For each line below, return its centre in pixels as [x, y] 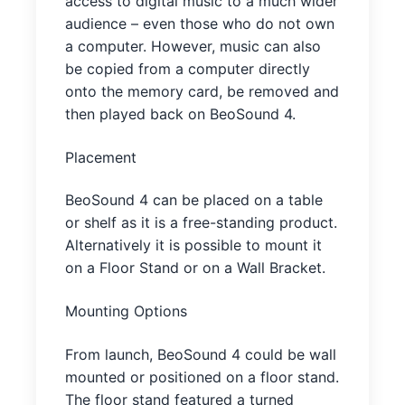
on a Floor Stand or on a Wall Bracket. [195, 268]
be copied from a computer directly [188, 69]
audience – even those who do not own [200, 24]
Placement [101, 157]
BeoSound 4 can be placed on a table [194, 200]
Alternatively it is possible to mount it [193, 245]
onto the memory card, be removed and [202, 92]
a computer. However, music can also [193, 47]
